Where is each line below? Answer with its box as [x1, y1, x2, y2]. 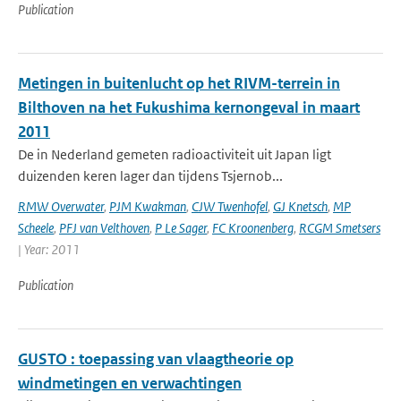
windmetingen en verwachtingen [18, 373, 242, 393]
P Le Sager [155, 219, 207, 236]
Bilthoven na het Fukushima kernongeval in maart [18, 98, 360, 117]
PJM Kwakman [109, 198, 186, 215]
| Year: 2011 [18, 241, 80, 258]
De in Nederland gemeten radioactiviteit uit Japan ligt [18, 146, 331, 163]
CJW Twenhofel [192, 198, 268, 215]
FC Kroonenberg [212, 219, 294, 236]
